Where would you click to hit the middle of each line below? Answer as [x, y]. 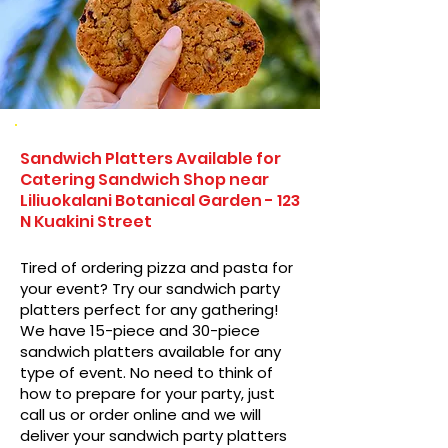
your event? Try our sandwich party [150, 288]
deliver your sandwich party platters [153, 435]
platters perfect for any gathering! [149, 309]
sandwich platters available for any [150, 351]
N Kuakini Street [86, 221]
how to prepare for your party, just [147, 393]
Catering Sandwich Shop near [144, 179]
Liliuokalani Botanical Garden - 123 [160, 200]
